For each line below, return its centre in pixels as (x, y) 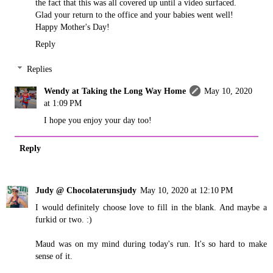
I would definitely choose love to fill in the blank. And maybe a (151, 207)
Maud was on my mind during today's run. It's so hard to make (151, 244)
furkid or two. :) (64, 220)
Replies (40, 69)
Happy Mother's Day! (73, 27)
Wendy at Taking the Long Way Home (115, 91)
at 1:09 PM (63, 103)
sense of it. (54, 256)
